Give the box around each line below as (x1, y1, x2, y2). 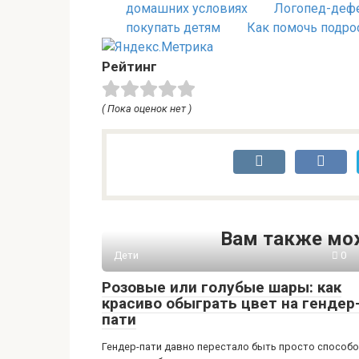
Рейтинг (102, 58, 157, 75)
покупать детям (126, 19, 220, 35)
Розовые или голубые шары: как (102, 277, 341, 296)
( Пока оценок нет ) (102, 102, 192, 115)
